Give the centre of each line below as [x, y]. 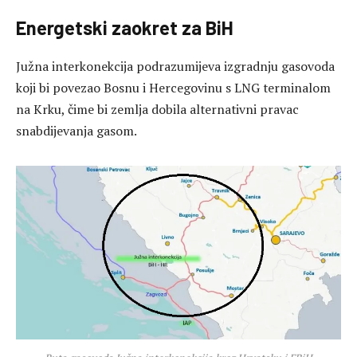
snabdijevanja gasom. [76, 130]
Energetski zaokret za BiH [125, 27]
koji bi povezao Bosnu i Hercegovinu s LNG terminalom [173, 87]
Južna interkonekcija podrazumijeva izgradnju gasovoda [175, 66]
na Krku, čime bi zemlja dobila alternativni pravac [157, 109]
